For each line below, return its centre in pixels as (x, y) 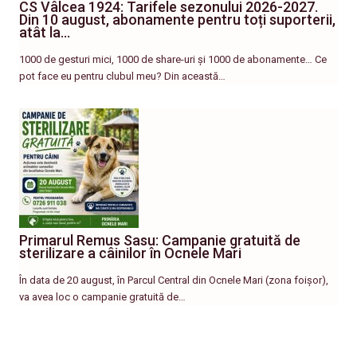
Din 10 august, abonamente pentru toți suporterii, (177, 20)
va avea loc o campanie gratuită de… (102, 297)
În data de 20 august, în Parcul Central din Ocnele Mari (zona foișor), (174, 280)
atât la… (45, 33)
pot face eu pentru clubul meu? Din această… (122, 76)
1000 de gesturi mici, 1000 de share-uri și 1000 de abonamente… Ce (173, 60)
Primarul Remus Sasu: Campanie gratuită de (160, 241)
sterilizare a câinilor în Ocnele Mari (130, 253)
